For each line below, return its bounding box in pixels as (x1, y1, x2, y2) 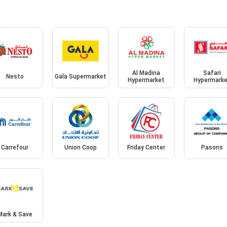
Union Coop (64, 143, 97, 151)
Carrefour (1, 143, 29, 151)
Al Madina (132, 69, 161, 77)
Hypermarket (128, 77, 165, 84)
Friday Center (127, 143, 166, 151)
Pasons (201, 143, 223, 151)
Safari (203, 69, 221, 77)
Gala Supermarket (55, 73, 107, 81)
